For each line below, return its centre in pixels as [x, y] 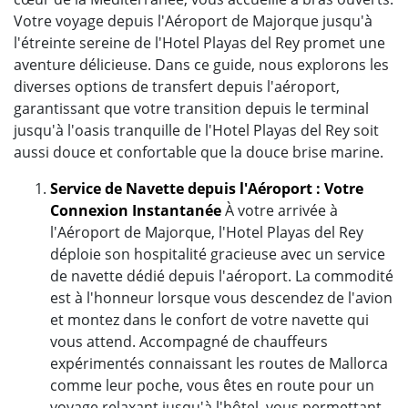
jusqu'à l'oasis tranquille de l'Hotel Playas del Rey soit [196, 130]
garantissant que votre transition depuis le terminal [191, 108]
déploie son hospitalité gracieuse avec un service [218, 254]
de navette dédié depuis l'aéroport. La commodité [222, 275]
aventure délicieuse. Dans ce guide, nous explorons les [201, 64]
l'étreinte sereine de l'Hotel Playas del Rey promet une [199, 42]
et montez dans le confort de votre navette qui [209, 319]
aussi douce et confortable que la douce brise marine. [199, 152]
